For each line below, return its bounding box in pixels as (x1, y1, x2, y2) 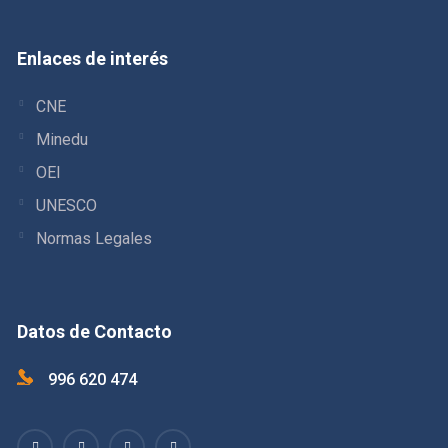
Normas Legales (36, 228, 152, 248)
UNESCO (36, 195, 97, 215)
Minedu (36, 129, 88, 149)
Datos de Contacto (17, 320, 172, 342)
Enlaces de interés (17, 47, 168, 69)
